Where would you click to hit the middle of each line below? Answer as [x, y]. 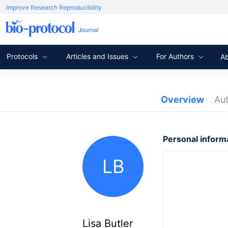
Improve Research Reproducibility [54, 7]
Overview [182, 99]
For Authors [176, 56]
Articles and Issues [98, 56]
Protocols [23, 56]
